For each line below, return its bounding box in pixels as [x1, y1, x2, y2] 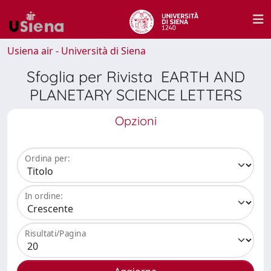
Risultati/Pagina [25, 227, 87, 240]
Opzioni [114, 113, 157, 128]
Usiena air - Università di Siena [7, 44, 146, 57]
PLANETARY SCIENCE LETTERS [29, 85, 242, 104]
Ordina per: [25, 152, 70, 165]
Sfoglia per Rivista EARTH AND [26, 67, 245, 86]
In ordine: [25, 190, 63, 202]
